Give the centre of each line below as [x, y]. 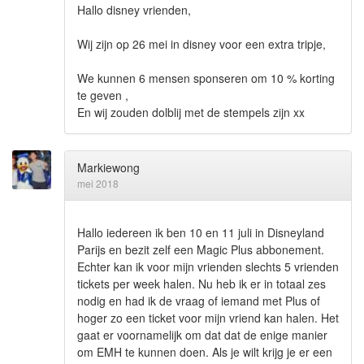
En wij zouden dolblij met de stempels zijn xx [191, 113]
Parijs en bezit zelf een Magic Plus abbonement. [201, 250]
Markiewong [108, 168]
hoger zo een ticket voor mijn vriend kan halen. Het [208, 318]
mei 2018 [98, 184]
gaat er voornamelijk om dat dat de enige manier [202, 335]
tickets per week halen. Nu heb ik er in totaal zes [201, 284]
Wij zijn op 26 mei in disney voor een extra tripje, [201, 44]
